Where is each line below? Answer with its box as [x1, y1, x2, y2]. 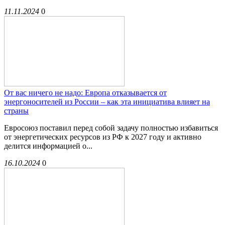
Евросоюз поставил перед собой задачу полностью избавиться [4, 124, 218, 133]
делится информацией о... [4, 142, 92, 151]
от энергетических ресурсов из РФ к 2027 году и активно [4, 133, 201, 142]
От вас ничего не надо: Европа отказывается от [4, 88, 167, 97]
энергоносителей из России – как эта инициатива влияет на [4, 97, 210, 106]
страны [4, 106, 29, 116]
